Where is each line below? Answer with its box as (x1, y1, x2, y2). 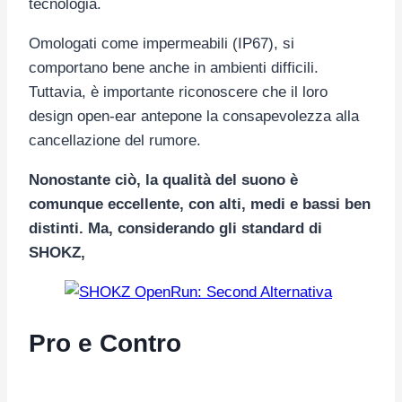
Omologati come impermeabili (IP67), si (29, 35, 294, 53)
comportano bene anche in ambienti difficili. (29, 59, 319, 77)
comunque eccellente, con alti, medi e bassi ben (29, 196, 371, 214)
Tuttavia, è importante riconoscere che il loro (29, 83, 328, 101)
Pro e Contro (29, 329, 181, 358)
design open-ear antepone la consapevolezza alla (29, 108, 359, 126)
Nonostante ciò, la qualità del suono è (29, 171, 298, 189)
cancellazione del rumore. (29, 132, 201, 150)
